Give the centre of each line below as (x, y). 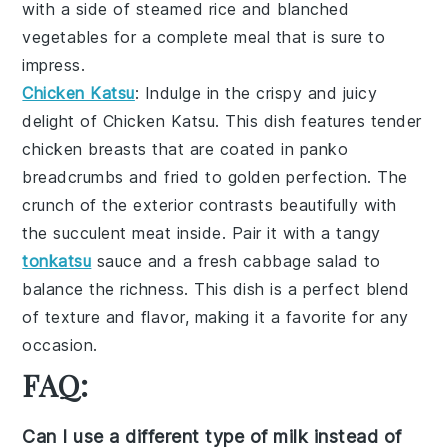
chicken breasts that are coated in (161, 149)
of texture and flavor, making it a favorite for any (215, 317)
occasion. (60, 345)
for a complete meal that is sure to (247, 37)
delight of (62, 121)
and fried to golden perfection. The (265, 177)
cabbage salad (300, 261)
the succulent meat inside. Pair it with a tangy (201, 233)
